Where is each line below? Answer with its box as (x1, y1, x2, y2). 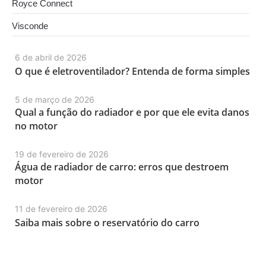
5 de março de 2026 (15, 94, 94, 104)
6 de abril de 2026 (15, 52, 87, 62)
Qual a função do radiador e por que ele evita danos (15, 105, 249, 119)
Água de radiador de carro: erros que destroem (15, 160, 229, 173)
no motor (15, 119, 58, 132)
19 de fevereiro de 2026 (15, 148, 109, 159)
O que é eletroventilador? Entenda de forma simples (15, 64, 250, 78)
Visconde (12, 20, 48, 31)
